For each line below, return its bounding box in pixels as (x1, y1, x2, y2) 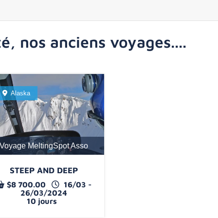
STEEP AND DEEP (9, 165, 78, 175)
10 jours (26, 196, 57, 205)
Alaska (11, 89, 31, 97)
